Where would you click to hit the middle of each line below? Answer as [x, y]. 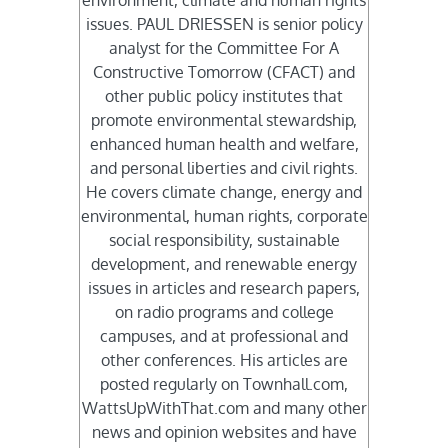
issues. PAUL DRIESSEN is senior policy [224, 24]
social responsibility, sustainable [224, 240]
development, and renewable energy [224, 264]
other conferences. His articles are [224, 360]
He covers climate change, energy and [224, 192]
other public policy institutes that [224, 96]
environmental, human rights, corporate [224, 216]
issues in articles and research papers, [224, 288]
